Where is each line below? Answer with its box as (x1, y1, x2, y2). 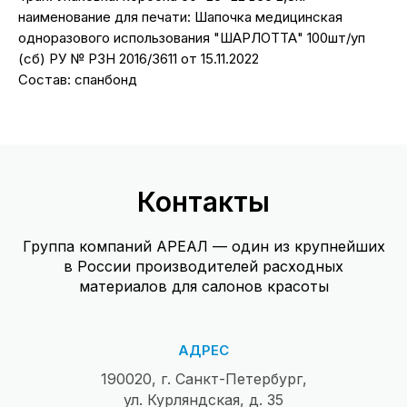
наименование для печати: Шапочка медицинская (18, 8, 342, 26)
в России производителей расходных (64, 257, 343, 276)
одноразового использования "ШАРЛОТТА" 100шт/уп (18, 29, 365, 47)
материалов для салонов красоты (78, 277, 329, 296)
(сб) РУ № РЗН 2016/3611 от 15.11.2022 (18, 50, 259, 68)
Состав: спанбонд (18, 71, 137, 89)
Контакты (137, 185, 270, 219)
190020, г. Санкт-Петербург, (100, 370, 307, 389)
